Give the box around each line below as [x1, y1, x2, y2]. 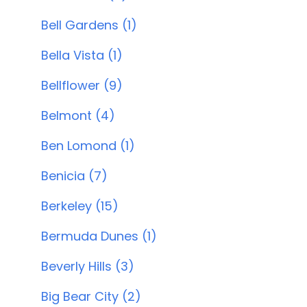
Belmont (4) [41, 107, 115, 124]
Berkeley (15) [41, 197, 119, 214]
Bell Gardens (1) [41, 16, 137, 34]
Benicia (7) [41, 167, 108, 184]
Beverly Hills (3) [41, 258, 134, 275]
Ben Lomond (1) [41, 137, 135, 154]
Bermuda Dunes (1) [41, 228, 157, 245]
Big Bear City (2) [41, 288, 141, 305]
